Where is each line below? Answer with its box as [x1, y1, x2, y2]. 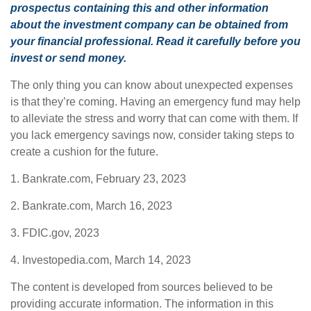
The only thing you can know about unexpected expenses [10, 78, 293, 91]
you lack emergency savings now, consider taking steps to [10, 128, 294, 141]
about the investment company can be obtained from [10, 18, 288, 31]
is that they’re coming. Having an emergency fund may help [10, 95, 301, 108]
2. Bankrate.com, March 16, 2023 [10, 199, 172, 212]
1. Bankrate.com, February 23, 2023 [10, 172, 186, 185]
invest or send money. [10, 51, 126, 64]
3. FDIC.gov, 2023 [10, 226, 99, 239]
